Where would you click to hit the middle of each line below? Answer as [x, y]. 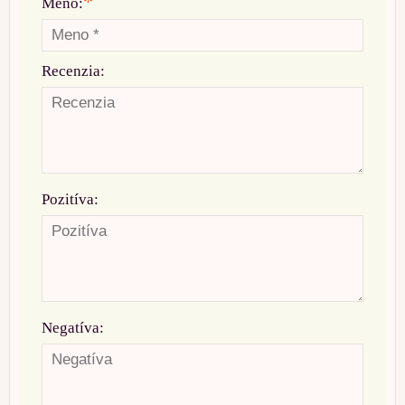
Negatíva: [73, 327]
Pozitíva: [70, 199]
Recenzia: [73, 71]
